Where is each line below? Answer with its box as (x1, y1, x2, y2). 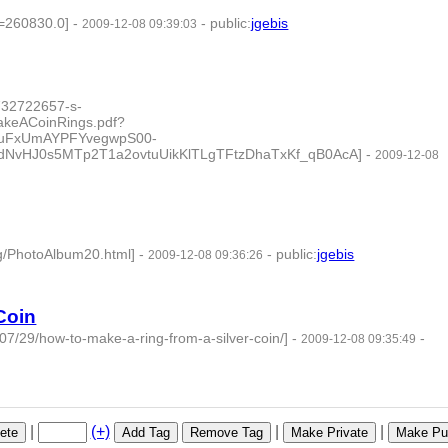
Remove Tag (189, 424, 263, 440)
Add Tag (121, 424, 170, 440)
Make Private (290, 424, 368, 440)
